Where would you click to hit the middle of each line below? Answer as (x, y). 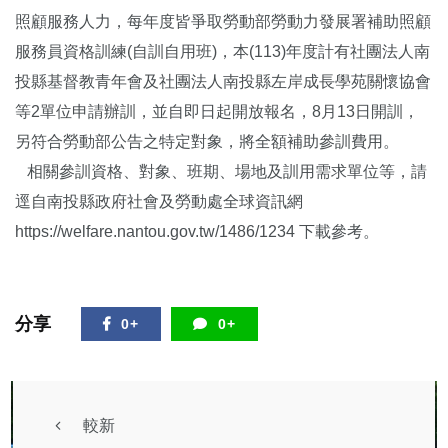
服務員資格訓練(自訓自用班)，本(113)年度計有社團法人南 (222, 52)
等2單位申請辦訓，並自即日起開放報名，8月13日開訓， (217, 112)
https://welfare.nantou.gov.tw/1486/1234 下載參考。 (197, 232)
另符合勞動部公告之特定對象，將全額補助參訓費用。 (207, 142)
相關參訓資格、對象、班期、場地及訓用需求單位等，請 (221, 172)
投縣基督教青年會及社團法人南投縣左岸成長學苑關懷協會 (223, 82)
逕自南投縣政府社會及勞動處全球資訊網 (159, 202)
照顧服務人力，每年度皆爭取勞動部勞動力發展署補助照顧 (223, 22)
